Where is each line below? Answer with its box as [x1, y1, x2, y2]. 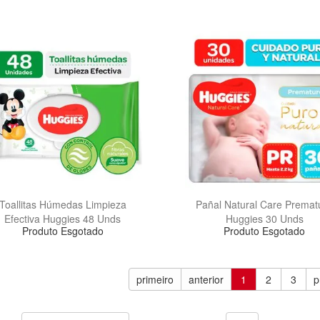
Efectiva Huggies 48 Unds [4, 211, 121, 226]
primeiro [136, 272, 174, 287]
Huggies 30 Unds [225, 211, 304, 226]
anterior [189, 272, 224, 287]
